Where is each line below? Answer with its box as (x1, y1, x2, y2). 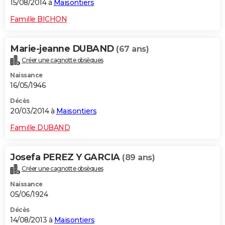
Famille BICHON (10, 14, 67, 24)
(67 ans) (116, 44, 149, 54)
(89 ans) (122, 153, 155, 163)
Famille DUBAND (10, 123, 70, 133)
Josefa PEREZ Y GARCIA (10, 152, 122, 163)
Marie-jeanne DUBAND (10, 43, 116, 54)
